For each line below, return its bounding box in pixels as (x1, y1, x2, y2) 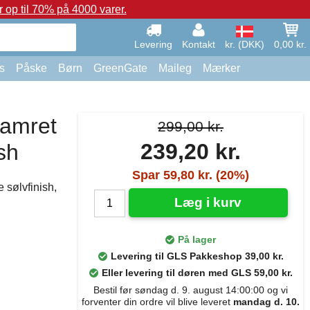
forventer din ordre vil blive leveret (82, 296, 233, 307)
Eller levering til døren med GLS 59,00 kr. (101, 267, 293, 278)
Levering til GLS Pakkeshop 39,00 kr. (110, 250, 284, 262)
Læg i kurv (174, 195, 241, 210)
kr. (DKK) (225, 39, 264, 50)
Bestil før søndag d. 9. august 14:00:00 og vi (93, 284, 288, 295)
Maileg (158, 62, 192, 74)
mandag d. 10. (233, 296, 300, 307)
